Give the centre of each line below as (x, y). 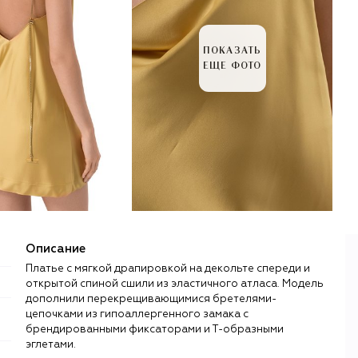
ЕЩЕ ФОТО (232, 66)
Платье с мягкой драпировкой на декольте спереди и (168, 268)
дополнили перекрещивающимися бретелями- (151, 299)
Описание (56, 249)
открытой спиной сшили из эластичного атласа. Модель (175, 284)
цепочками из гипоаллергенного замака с (137, 314)
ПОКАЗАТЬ (232, 51)
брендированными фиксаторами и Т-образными (155, 329)
